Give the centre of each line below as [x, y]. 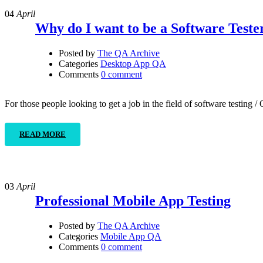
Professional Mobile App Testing [133, 201]
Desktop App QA [133, 64]
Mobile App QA [131, 237]
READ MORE [43, 134]
